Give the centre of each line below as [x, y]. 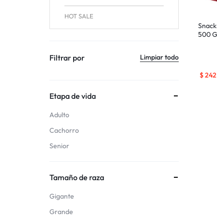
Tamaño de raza [77, 177]
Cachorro [64, 130]
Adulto [59, 115]
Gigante [62, 196]
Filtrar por [67, 57]
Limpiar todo [160, 57]
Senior [59, 146]
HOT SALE [79, 16]
